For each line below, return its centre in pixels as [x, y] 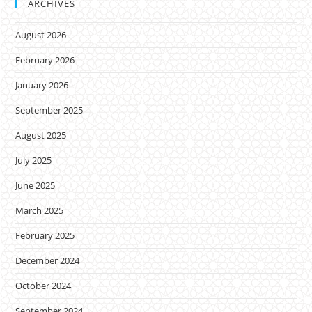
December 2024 [48, 260]
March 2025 [40, 210]
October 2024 [44, 285]
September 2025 [49, 110]
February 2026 [45, 60]
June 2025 [36, 185]
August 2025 [41, 135]
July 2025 [34, 160]
